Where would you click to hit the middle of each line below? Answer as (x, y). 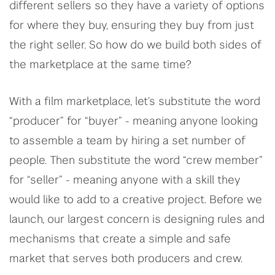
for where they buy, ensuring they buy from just (132, 26)
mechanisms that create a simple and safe (120, 239)
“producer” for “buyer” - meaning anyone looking (134, 122)
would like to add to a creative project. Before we (136, 200)
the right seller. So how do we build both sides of (135, 45)
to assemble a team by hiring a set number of (127, 141)
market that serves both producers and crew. (126, 259)
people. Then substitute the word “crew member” (136, 161)
